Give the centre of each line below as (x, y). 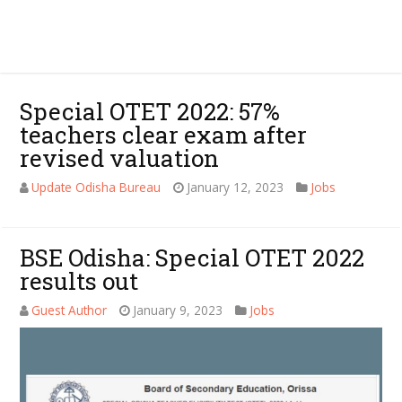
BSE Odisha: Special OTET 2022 (192, 258)
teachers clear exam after (164, 135)
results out (79, 281)
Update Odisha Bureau (96, 187)
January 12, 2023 (236, 187)
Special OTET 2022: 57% (150, 111)
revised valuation (120, 158)
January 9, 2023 (178, 310)
